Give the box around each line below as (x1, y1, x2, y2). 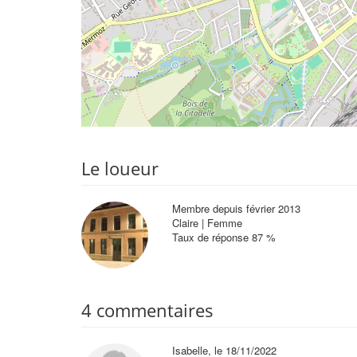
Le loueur (81, 156, 159, 180)
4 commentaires (81, 297, 214, 322)
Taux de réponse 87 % (171, 229, 276, 245)
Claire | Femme (171, 215, 242, 230)
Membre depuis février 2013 (171, 201, 300, 216)
